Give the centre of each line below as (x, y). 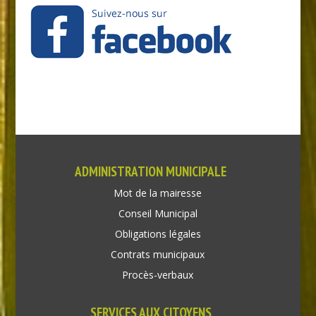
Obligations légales (158, 234)
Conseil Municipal (158, 214)
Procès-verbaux (158, 275)
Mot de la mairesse (158, 193)
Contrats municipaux (158, 255)
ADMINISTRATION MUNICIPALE (151, 172)
